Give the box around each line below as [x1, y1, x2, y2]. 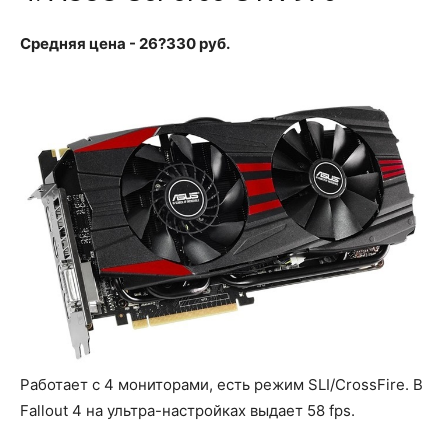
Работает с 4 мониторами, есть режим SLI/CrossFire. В [20, 374, 423, 394]
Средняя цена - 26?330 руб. [20, 34, 230, 54]
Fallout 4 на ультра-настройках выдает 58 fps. [20, 400, 355, 420]
